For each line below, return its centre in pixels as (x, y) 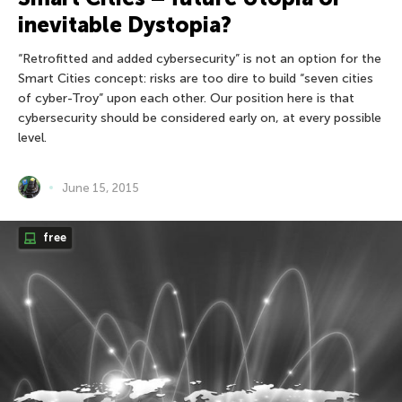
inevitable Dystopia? (125, 25)
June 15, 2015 (100, 188)
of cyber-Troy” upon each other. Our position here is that (186, 99)
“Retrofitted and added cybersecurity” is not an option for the (200, 59)
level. (32, 138)
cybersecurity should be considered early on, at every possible (200, 118)
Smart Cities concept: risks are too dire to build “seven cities (196, 79)
